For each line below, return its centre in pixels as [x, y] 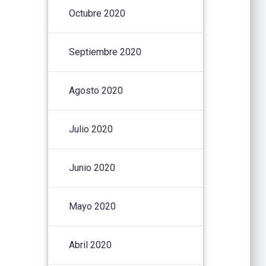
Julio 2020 [91, 129]
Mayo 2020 [93, 206]
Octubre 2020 [97, 13]
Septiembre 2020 [105, 52]
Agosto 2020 [96, 90]
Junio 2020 [92, 167]
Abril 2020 [91, 245]
